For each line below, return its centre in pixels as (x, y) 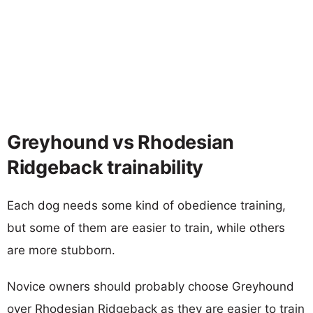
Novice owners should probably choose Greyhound (151, 286)
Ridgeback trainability (105, 167)
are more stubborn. (61, 250)
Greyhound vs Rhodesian (121, 142)
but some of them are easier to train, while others (146, 227)
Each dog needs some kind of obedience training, (146, 205)
